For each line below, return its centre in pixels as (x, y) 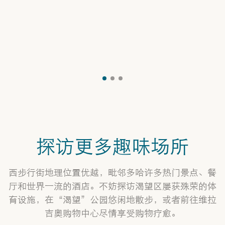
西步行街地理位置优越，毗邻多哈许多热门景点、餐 (113, 172)
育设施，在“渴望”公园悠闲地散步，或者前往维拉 (113, 199)
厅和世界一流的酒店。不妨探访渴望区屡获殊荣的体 (113, 186)
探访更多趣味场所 (113, 145)
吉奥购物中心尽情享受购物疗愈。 (113, 213)
